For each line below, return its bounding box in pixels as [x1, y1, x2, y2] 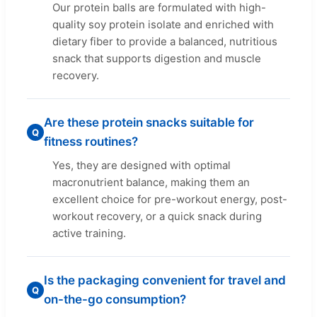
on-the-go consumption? [44, 292, 186, 306]
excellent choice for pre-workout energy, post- [52, 192, 287, 206]
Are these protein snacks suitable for [44, 115, 254, 129]
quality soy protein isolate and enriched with [52, 17, 274, 31]
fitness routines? [44, 134, 138, 149]
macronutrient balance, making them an [52, 175, 250, 189]
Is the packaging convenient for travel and [44, 272, 286, 287]
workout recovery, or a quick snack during [52, 209, 262, 223]
